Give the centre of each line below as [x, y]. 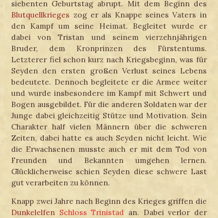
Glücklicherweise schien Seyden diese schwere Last [109, 171]
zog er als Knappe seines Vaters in [138, 14]
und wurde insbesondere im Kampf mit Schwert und [109, 93]
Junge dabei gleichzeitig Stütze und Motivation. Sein [109, 115]
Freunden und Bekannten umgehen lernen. [109, 160]
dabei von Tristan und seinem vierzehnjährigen [109, 37]
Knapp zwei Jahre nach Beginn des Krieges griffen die [109, 201]
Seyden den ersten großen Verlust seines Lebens [109, 70]
